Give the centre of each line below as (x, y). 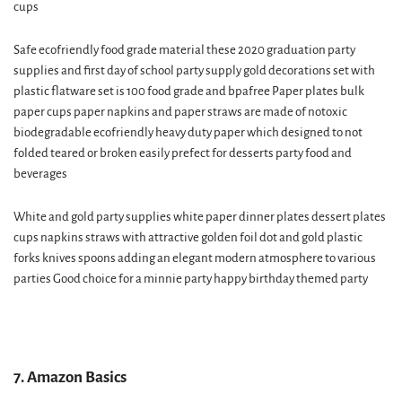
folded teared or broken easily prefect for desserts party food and (183, 153)
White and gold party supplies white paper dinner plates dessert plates (200, 217)
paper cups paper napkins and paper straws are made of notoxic (180, 112)
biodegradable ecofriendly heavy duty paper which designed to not (188, 132)
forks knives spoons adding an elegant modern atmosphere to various (195, 258)
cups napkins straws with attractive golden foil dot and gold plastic (188, 237)
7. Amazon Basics (70, 377)
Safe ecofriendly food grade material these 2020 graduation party (184, 50)
